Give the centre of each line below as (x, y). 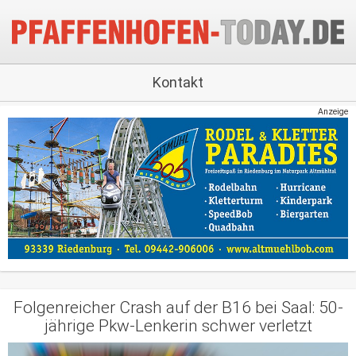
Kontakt (178, 82)
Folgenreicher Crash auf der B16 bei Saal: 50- (178, 308)
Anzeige (333, 112)
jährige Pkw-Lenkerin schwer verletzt (178, 326)
